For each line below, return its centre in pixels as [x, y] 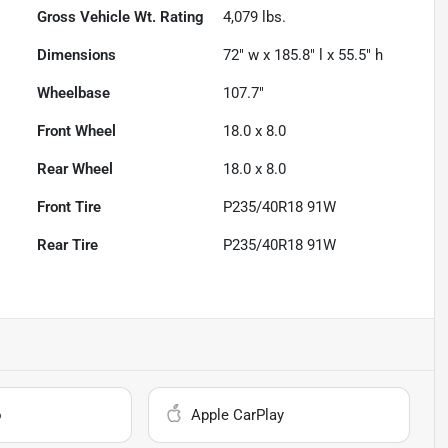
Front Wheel [77, 131]
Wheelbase [74, 93]
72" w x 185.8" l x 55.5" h [303, 55]
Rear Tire [68, 245]
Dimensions [77, 55]
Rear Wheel [75, 169]
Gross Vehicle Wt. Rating [121, 17]
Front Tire [69, 207]
